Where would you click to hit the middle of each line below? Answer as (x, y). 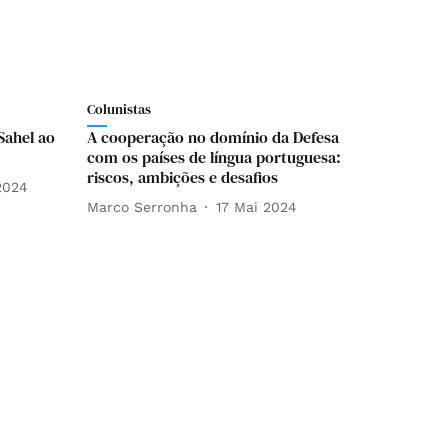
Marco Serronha (142, 206)
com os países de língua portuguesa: (214, 157)
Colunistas (119, 109)
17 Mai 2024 (256, 206)
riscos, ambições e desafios (182, 177)
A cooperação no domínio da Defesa (213, 137)
